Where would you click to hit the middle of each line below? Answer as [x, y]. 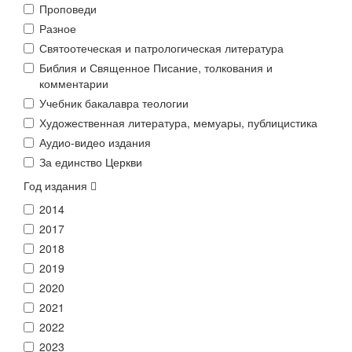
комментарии [74, 83]
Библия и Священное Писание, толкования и [156, 68]
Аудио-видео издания [95, 142]
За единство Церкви [91, 162]
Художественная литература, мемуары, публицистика [178, 123]
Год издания [57, 185]
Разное [58, 28]
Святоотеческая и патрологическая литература [161, 48]
